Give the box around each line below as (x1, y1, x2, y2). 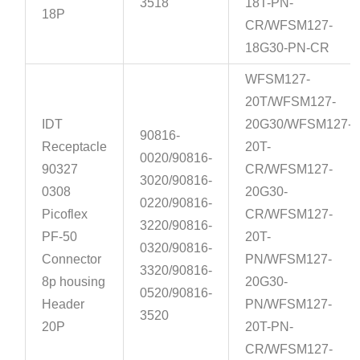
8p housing (42, 275, 106, 289)
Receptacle (42, 140, 108, 154)
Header (42, 297, 85, 312)
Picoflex (42, 207, 88, 222)
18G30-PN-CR (245, 41, 330, 55)
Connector (42, 252, 102, 267)
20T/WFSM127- (245, 95, 337, 109)
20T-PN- (245, 320, 294, 334)
